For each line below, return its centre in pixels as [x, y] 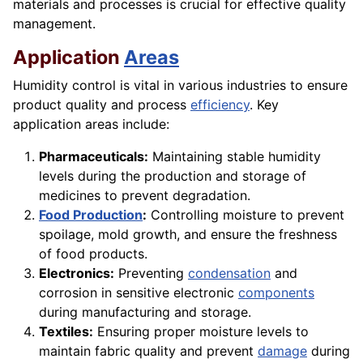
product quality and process [102, 105]
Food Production [91, 215]
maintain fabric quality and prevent [148, 351]
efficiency [220, 105]
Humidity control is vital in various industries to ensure [180, 85]
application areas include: [91, 124]
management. [54, 24]
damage [282, 351]
